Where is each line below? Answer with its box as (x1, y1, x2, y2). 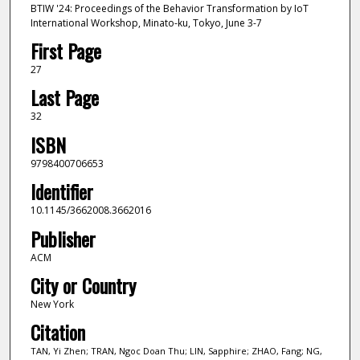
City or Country (30, 271, 136, 301)
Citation (30, 317, 85, 347)
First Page (30, 36, 101, 66)
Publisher (30, 223, 96, 253)
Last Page (30, 83, 99, 112)
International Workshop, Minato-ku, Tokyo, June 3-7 (30, 15, 262, 30)
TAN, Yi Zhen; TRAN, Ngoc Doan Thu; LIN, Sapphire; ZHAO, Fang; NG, (30, 345, 322, 358)
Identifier (30, 177, 93, 207)
